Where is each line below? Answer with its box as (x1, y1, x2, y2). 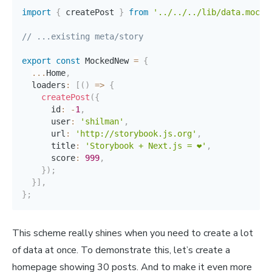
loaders (22, 80, 66, 90)
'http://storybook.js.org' (75, 129, 197, 139)
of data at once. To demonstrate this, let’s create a (12, 243, 230, 257)
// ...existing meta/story (22, 32, 143, 42)
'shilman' (80, 117, 124, 127)
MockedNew (80, 56, 134, 66)
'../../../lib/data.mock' (153, 7, 270, 18)
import (22, 7, 51, 18)
